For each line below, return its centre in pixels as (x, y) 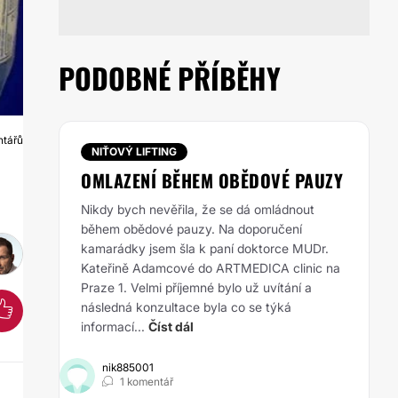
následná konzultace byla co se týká (186, 307)
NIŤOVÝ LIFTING (134, 151)
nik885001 (128, 367)
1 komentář (147, 382)
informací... (113, 326)
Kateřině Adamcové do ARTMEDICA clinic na (211, 268)
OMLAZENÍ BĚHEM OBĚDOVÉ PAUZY (212, 180)
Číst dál (171, 326)
